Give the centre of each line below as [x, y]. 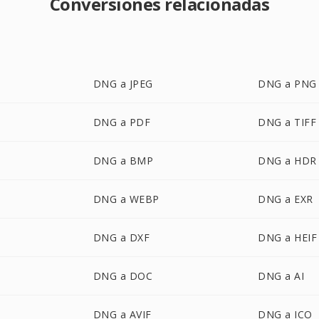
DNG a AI [281, 276]
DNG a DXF [121, 237]
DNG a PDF [122, 122]
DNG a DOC [123, 276]
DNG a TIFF [287, 122]
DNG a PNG [287, 84]
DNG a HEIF [288, 237]
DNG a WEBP [126, 199]
